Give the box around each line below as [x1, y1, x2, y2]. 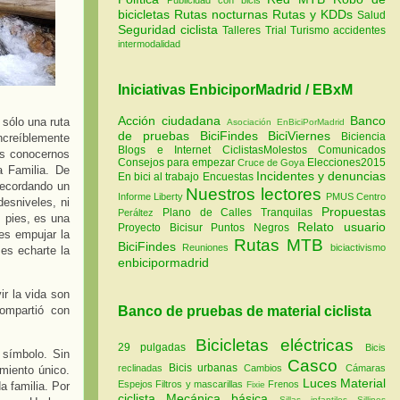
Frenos [268, 378, 300, 389]
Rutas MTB [234, 236, 323, 255]
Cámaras [346, 362, 387, 373]
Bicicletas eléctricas [196, 335, 354, 354]
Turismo [289, 23, 334, 37]
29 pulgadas [118, 340, 186, 354]
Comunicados [318, 144, 386, 157]
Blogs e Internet [118, 144, 211, 157]
